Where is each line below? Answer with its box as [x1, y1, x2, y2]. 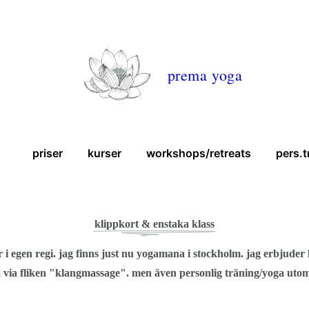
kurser [88, 146, 121, 160]
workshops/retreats [146, 146, 251, 160]
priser [32, 146, 63, 160]
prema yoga [167, 64, 243, 85]
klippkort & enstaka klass [94, 218, 215, 230]
